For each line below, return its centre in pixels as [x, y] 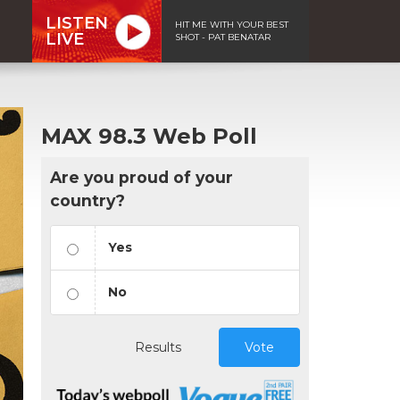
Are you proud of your [142, 177]
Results [158, 347]
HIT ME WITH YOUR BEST [232, 24]
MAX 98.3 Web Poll [149, 136]
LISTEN [77, 23]
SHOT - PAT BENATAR [223, 37]
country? [87, 200]
